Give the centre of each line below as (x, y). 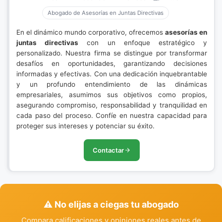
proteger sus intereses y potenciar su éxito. (85, 126)
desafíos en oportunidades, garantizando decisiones (112, 63)
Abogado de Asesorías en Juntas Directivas (106, 13)
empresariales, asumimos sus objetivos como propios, (112, 95)
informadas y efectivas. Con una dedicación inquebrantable (112, 74)
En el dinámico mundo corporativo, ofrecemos (91, 32)
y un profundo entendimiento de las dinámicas (112, 84)
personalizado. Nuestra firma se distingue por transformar (112, 53)
